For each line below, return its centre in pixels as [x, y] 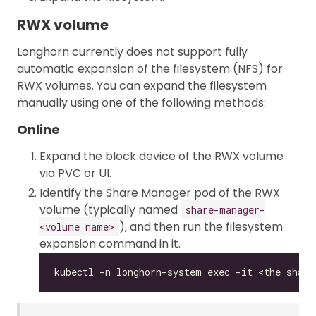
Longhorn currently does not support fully [132, 51]
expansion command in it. [110, 243]
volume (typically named [110, 209]
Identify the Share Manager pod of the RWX [160, 193]
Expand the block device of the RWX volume [162, 156]
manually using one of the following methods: [141, 102]
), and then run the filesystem [201, 226]
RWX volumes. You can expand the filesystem [142, 85]
